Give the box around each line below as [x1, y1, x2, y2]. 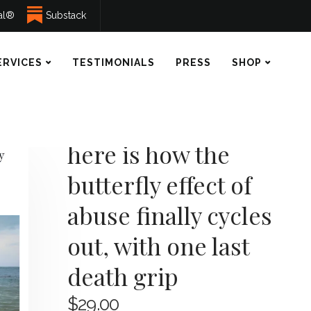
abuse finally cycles [67, 199, 272, 231]
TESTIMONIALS [72, 57, 155, 68]
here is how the [67, 138, 230, 170]
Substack [46, 10, 86, 21]
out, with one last [67, 230, 249, 262]
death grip [67, 260, 178, 292]
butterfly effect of [67, 169, 251, 201]
